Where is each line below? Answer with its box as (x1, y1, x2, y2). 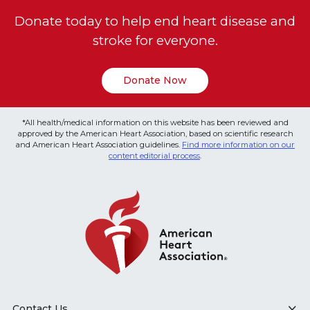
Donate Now (123, 73, 187, 86)
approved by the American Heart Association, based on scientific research (17, 128, 293, 138)
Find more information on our (182, 139, 295, 149)
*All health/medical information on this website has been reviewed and (21, 117, 289, 127)
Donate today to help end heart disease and (15, 13, 295, 30)
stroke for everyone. (92, 33, 218, 49)
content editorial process (109, 150, 200, 161)
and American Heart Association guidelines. (15, 139, 182, 149)
